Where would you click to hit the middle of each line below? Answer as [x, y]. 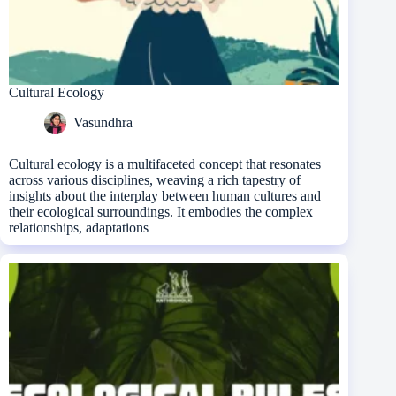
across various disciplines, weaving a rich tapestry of [155, 180]
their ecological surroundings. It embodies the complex [161, 212]
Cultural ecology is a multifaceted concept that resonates [165, 164]
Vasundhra [103, 123]
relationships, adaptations [79, 228]
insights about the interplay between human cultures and [165, 196]
